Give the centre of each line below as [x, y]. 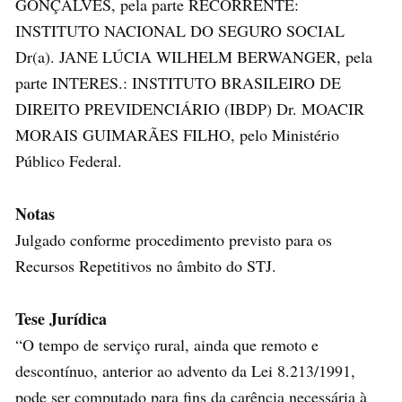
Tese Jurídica [61, 318]
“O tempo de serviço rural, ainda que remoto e [167, 344]
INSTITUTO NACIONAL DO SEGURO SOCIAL [180, 30]
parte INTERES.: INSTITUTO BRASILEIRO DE [178, 82]
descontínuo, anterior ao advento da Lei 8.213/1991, [185, 370]
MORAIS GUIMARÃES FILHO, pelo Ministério [177, 134]
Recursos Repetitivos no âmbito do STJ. [146, 265]
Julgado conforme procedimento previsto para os [174, 239]
